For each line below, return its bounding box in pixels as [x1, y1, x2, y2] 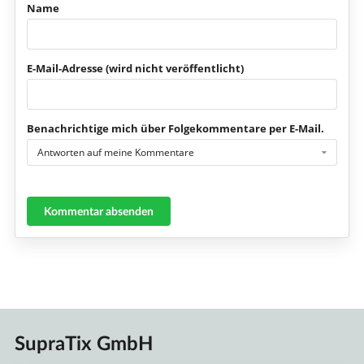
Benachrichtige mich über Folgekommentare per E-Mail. [26, 121, 324, 136]
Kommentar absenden [43, 204, 154, 219]
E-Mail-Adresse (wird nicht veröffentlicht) [26, 61, 244, 76]
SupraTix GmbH [14, 330, 153, 354]
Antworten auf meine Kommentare [37, 145, 194, 159]
